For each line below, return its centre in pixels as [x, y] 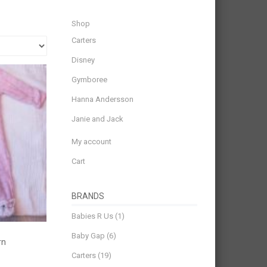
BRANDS [88, 196]
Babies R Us [93, 216]
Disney [83, 60]
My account [92, 142]
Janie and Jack [98, 119]
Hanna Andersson [103, 99]
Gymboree [90, 80]
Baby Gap [89, 236]
